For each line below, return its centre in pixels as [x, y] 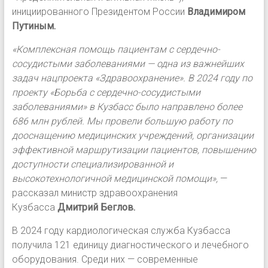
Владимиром [216, 11]
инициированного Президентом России [99, 11]
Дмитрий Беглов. [96, 207]
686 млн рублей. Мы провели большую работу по [122, 121]
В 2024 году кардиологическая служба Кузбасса [121, 230]
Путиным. [33, 26]
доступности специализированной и [92, 164]
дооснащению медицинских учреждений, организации [133, 135]
